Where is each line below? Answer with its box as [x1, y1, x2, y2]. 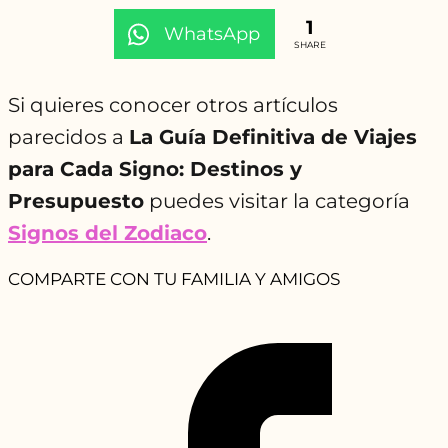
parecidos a [8, 125, 129, 150]
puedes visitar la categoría [144, 189, 410, 214]
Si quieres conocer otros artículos [8, 93, 338, 118]
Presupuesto [8, 189, 144, 214]
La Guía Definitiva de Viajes [129, 125, 417, 150]
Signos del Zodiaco [8, 221, 207, 246]
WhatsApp [163, 23, 260, 46]
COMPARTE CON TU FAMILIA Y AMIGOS [8, 269, 340, 290]
